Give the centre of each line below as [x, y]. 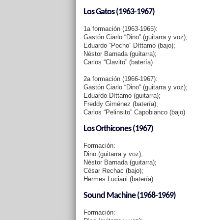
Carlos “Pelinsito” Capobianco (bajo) [134, 112]
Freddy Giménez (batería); [121, 104]
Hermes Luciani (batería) [118, 179]
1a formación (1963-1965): [120, 29]
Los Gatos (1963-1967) [119, 12]
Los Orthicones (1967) [118, 129]
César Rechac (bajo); [113, 171]
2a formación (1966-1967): [120, 79]
